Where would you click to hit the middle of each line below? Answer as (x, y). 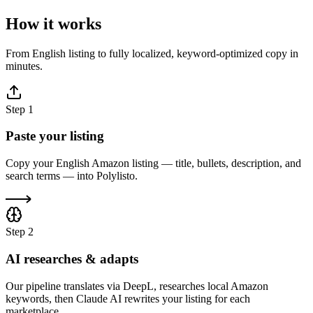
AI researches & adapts (72, 259)
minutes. (24, 66)
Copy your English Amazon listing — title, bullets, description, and (153, 163)
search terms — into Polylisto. (72, 176)
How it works (53, 23)
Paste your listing (55, 136)
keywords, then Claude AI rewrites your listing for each (128, 298)
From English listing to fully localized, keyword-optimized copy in (152, 53)
